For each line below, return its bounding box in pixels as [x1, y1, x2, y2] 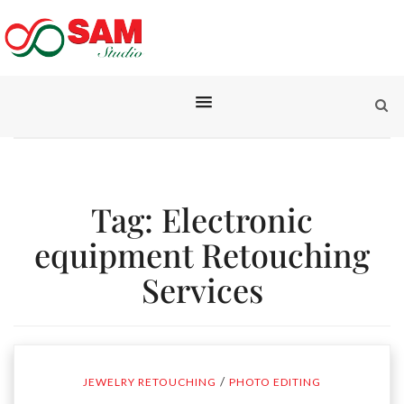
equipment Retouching [34, 233, 370, 276]
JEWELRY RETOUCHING [83, 375, 216, 389]
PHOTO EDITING [229, 375, 321, 389]
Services [141, 268, 263, 311]
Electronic [161, 197, 313, 241]
